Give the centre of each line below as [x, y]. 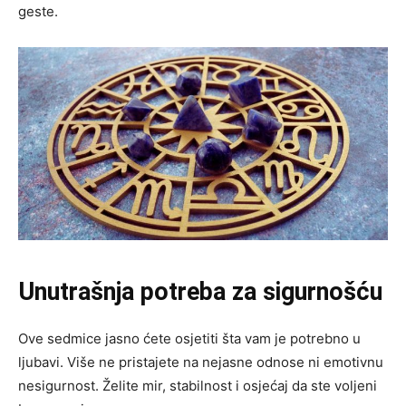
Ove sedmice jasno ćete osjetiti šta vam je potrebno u [189, 339]
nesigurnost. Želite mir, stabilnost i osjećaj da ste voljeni [198, 386]
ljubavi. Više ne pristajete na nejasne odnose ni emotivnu [201, 362]
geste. [38, 11]
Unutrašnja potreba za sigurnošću [200, 292]
